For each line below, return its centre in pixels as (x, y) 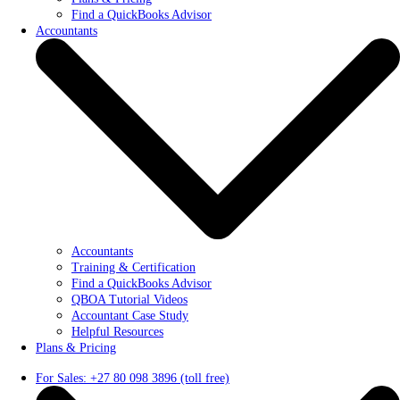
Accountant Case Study (130, 315)
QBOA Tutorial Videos (129, 299)
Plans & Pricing (76, 347)
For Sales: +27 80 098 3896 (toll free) (133, 378)
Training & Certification (133, 267)
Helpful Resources (117, 331)
